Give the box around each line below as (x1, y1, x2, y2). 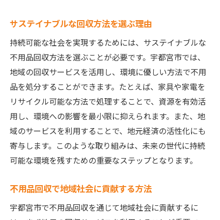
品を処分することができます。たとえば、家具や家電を (10, 81, 205, 92)
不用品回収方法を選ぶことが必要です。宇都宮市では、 (10, 51, 205, 63)
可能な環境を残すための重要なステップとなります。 (10, 154, 197, 166)
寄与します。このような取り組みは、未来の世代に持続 (10, 139, 205, 151)
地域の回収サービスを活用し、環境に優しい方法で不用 (10, 66, 206, 78)
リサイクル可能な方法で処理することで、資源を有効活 (10, 95, 206, 107)
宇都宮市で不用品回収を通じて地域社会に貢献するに (10, 201, 198, 213)
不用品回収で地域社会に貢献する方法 (10, 182, 152, 194)
